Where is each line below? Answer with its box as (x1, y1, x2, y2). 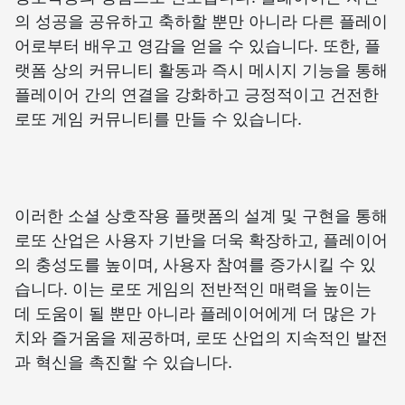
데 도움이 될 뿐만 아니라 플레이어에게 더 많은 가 (14, 304, 376, 324)
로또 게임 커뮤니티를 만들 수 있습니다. (14, 109, 302, 129)
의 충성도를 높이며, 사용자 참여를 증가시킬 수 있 (14, 255, 376, 275)
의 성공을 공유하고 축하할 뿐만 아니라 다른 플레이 (14, 12, 388, 32)
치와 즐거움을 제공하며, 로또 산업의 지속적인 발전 (14, 328, 388, 348)
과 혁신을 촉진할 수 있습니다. (14, 353, 232, 372)
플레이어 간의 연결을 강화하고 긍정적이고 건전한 (14, 85, 379, 105)
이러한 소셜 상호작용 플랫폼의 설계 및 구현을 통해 (14, 206, 388, 226)
